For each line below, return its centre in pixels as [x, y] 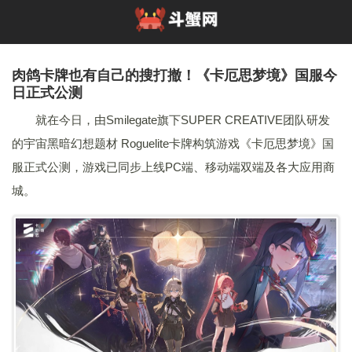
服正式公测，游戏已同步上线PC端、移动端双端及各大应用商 [173, 167]
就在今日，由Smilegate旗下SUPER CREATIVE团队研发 [183, 120]
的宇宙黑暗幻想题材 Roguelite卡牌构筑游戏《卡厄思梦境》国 [173, 143]
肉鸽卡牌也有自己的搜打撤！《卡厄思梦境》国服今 [174, 75]
